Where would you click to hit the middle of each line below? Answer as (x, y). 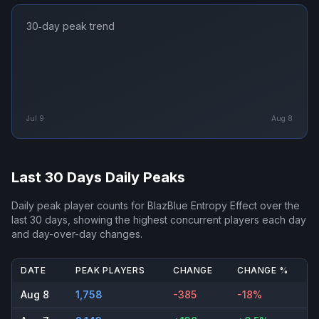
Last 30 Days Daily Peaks (98, 178)
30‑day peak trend (70, 26)
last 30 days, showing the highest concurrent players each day (159, 220)
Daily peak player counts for (79, 206)
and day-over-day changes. (77, 234)
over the (278, 206)
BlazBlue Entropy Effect (202, 206)
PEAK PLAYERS (110, 271)
